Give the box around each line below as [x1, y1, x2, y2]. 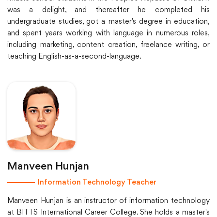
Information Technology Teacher [38, 179, 156, 186]
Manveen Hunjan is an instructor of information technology [7, 197, 210, 205]
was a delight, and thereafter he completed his [7, 6, 210, 15]
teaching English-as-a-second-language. [7, 53, 141, 61]
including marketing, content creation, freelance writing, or [7, 41, 210, 49]
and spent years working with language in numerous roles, [7, 30, 210, 38]
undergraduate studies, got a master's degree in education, [7, 18, 210, 26]
